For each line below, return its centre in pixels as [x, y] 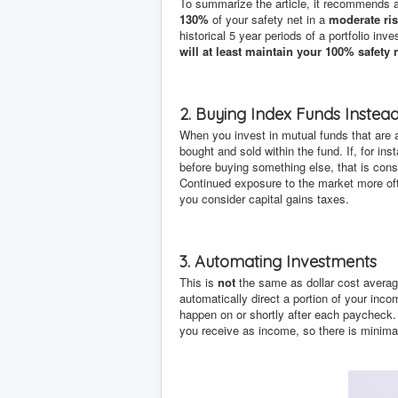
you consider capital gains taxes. [264, 199]
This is [199, 282]
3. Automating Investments [278, 262]
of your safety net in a [269, 19]
